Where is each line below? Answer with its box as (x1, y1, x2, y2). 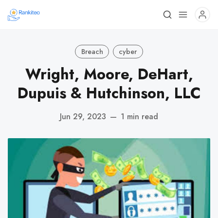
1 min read (121, 110, 158, 122)
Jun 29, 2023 (60, 110, 106, 122)
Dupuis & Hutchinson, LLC (18, 82, 200, 104)
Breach (81, 46, 103, 56)
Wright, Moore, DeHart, (25, 63, 193, 85)
